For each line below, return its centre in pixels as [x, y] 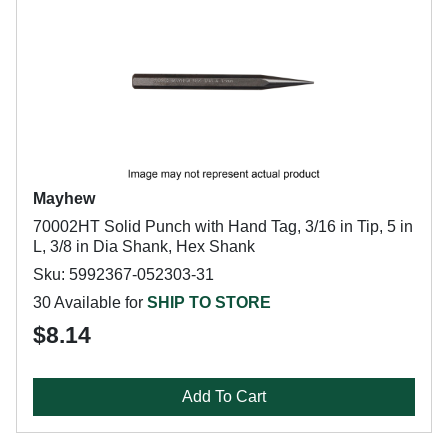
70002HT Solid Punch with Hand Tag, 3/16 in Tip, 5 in [223, 226]
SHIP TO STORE [209, 302]
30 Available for [90, 302]
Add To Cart [224, 396]
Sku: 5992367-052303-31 [123, 274]
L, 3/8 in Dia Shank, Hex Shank [144, 246]
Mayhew [64, 198]
